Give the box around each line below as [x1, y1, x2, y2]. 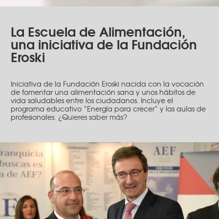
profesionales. [11, 112, 59, 122]
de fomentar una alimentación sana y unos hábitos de [11, 87, 196, 97]
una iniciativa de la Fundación [11, 33, 197, 53]
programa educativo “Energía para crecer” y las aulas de [11, 104, 206, 114]
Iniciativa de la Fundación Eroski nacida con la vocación [11, 79, 204, 89]
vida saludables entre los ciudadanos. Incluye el [11, 95, 174, 106]
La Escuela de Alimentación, [11, 21, 186, 41]
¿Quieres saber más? [58, 112, 128, 122]
